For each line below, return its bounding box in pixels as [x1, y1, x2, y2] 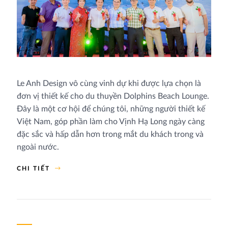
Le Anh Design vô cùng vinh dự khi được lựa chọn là [16, 79, 201, 88]
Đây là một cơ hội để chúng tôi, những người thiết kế [16, 104, 205, 113]
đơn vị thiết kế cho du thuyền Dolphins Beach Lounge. [16, 92, 209, 100]
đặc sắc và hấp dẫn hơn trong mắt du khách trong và [16, 130, 204, 138]
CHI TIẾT [16, 165, 50, 172]
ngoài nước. [16, 142, 59, 151]
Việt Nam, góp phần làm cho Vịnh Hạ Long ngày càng [16, 117, 205, 126]
